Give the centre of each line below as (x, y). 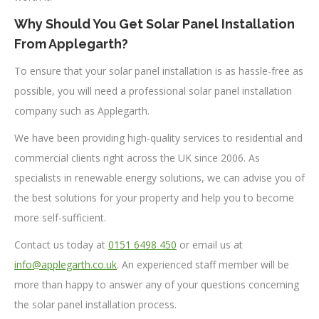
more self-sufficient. (60, 217)
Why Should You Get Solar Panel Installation (155, 23)
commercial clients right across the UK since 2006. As (137, 157)
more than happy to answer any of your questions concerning (157, 284)
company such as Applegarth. (82, 110)
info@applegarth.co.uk (66, 264)
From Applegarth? (71, 43)
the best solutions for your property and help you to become (154, 197)
